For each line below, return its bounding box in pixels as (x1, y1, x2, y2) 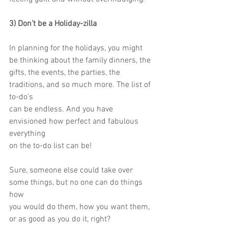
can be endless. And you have (9, 104, 115, 115)
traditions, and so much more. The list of (9, 80, 153, 90)
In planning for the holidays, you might (9, 43, 145, 53)
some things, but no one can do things (9, 178, 145, 188)
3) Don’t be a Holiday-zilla (9, 19, 97, 29)
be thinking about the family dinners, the (9, 55, 151, 66)
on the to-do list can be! (9, 141, 92, 151)
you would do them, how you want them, (9, 202, 152, 212)
